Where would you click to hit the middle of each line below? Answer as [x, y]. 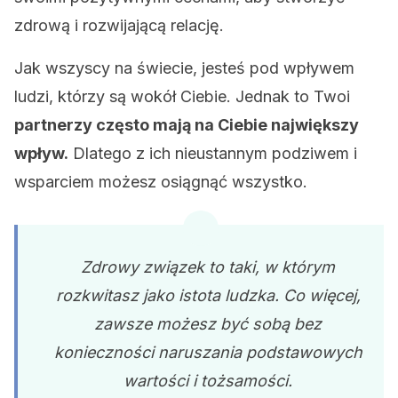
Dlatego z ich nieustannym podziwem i [213, 153]
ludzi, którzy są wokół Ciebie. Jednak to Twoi [182, 96]
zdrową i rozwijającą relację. [119, 25]
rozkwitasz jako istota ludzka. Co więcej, [208, 295]
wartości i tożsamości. [208, 381]
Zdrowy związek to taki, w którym [208, 267]
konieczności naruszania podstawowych [208, 352]
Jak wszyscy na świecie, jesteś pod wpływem [184, 68]
